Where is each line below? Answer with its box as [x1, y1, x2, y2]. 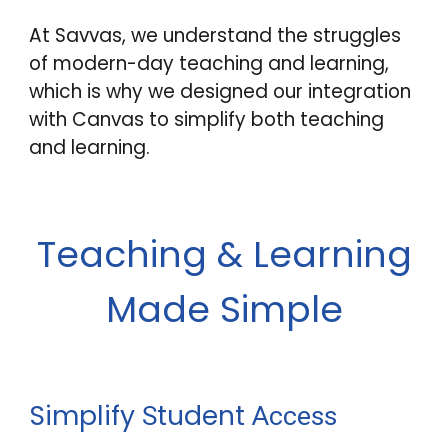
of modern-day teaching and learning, [29, 49, 390, 77]
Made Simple [105, 284, 343, 335]
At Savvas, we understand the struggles [29, 21, 402, 49]
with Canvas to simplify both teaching [29, 105, 385, 133]
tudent [157, 397, 253, 434]
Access [252, 400, 338, 432]
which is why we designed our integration [29, 77, 412, 105]
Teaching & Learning [36, 229, 412, 280]
